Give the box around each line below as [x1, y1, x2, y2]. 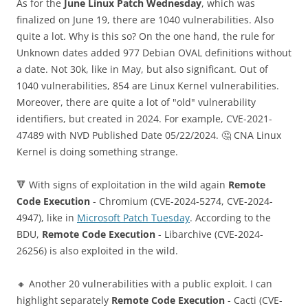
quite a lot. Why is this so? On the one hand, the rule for [16, 30, 275, 43]
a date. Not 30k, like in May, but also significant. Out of [16, 63, 268, 76]
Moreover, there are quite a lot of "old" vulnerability [16, 96, 256, 109]
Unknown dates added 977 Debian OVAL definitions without [16, 46, 291, 60]
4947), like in [16, 211, 77, 225]
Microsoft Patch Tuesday [77, 211, 190, 225]
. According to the [190, 211, 271, 225]
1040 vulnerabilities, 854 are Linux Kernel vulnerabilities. [16, 79, 279, 93]
